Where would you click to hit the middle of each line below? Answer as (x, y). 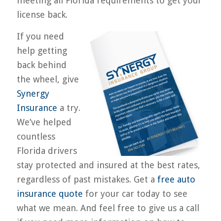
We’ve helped (44, 122)
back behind (41, 65)
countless (36, 136)
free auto (176, 179)
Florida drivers (47, 150)
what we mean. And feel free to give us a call (108, 208)
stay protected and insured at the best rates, (108, 165)
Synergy (33, 93)
